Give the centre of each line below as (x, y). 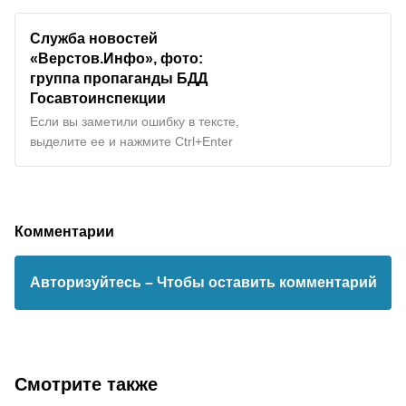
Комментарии (64, 231)
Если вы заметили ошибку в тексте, (135, 121)
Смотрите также (86, 384)
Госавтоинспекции (98, 97)
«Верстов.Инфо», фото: (116, 58)
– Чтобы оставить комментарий (261, 282)
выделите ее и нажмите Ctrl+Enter (131, 141)
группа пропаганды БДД (119, 77)
